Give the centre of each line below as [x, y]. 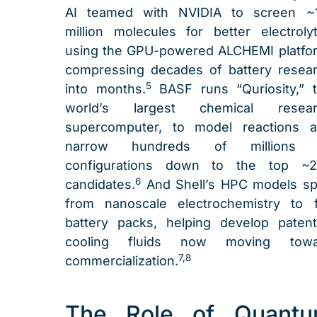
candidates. [100, 185]
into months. [105, 89]
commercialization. [122, 261]
